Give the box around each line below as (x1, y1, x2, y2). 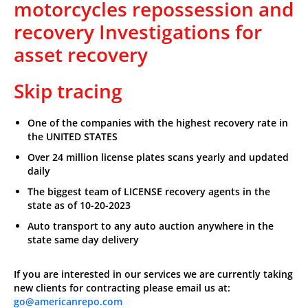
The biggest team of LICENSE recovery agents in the (27, 184, 270, 198)
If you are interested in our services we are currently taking (14, 267, 293, 280)
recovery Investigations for (14, 18, 262, 45)
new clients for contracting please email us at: (14, 280, 230, 294)
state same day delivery (27, 232, 139, 246)
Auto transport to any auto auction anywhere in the (27, 219, 274, 232)
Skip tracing (14, 77, 122, 104)
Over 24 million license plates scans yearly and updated (27, 150, 289, 164)
